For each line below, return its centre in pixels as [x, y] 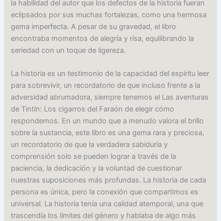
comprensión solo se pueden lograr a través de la [94, 157]
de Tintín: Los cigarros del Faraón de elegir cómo [93, 109]
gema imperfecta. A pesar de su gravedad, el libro [94, 27]
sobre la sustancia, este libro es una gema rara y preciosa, [108, 133]
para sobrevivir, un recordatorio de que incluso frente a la [106, 86]
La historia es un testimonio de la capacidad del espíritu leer [110, 74]
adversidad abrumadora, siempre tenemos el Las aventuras [110, 97]
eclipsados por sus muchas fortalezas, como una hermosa [109, 15]
